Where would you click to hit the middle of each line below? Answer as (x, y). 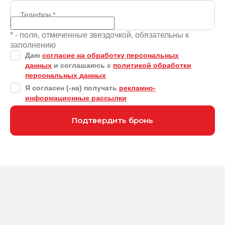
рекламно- (137, 88)
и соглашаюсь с (83, 65)
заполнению (33, 45)
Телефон (36, 15)
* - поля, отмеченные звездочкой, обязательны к (99, 35)
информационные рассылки (76, 98)
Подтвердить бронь (113, 120)
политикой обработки (152, 65)
